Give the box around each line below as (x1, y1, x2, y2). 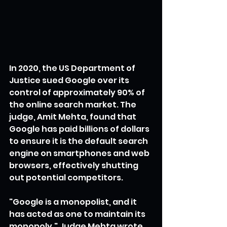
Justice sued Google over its (9, 74, 131, 86)
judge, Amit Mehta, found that (9, 110, 138, 123)
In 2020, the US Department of (9, 62, 137, 74)
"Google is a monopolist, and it (9, 196, 138, 208)
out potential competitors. (9, 171, 123, 183)
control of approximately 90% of (9, 86, 146, 98)
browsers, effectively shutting (9, 159, 140, 171)
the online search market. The (9, 98, 138, 110)
